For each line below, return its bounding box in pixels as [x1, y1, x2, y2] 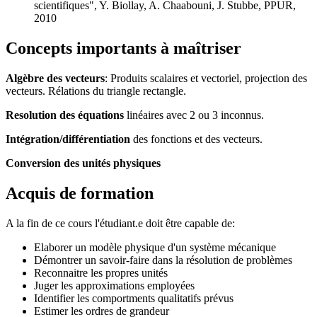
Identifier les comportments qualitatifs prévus [34, 292, 234, 304]
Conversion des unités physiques [6, 156, 161, 169]
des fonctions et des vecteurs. [130, 132, 263, 145]
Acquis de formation [6, 183, 154, 202]
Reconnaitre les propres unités [34, 266, 168, 279]
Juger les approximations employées [34, 279, 195, 292]
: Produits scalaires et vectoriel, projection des [105, 71, 307, 84]
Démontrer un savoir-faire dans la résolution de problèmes [34, 253, 292, 266]
